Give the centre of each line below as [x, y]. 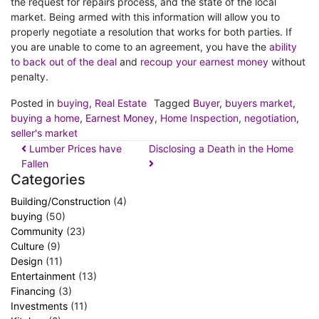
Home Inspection [199, 117]
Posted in [34, 103]
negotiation [270, 117]
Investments [39, 305]
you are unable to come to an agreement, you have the [140, 46]
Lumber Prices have [74, 148]
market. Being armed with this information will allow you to [145, 16]
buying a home [45, 117]
